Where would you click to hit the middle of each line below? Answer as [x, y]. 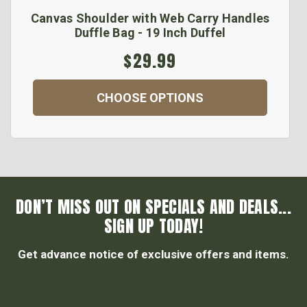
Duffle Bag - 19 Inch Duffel [150, 33]
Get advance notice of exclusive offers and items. [153, 255]
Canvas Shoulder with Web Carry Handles [150, 19]
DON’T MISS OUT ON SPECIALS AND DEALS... [153, 207]
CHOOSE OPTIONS [150, 98]
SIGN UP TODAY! [153, 226]
